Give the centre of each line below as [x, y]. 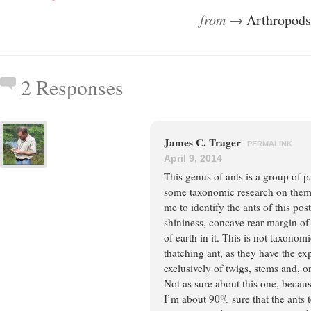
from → [223, 19]
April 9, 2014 [193, 158]
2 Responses [72, 87]
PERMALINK [270, 144]
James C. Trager [204, 142]
